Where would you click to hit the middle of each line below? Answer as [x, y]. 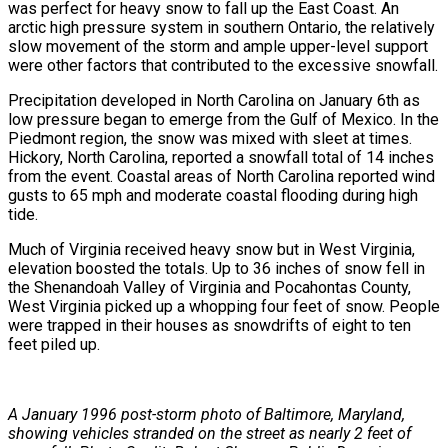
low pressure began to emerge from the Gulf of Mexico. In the [223, 119]
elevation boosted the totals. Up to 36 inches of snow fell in [216, 268]
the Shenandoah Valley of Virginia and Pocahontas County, [209, 287]
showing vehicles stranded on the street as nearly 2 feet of [209, 433]
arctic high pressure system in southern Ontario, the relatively [221, 27]
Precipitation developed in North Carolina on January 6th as [214, 100]
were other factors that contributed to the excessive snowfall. [223, 65]
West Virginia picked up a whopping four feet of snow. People [224, 306]
